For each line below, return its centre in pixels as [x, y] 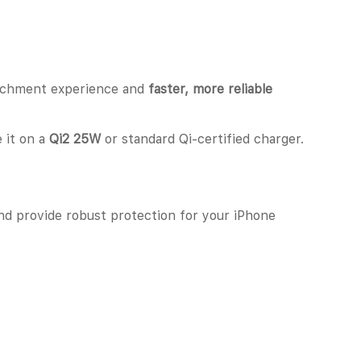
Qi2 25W [75, 139]
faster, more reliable [210, 89]
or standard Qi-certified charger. [202, 139]
